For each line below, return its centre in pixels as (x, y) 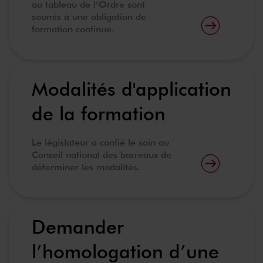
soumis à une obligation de (89, 17)
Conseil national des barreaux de (102, 155)
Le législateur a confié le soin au (100, 142)
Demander (78, 227)
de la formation (99, 114)
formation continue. (73, 29)
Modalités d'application (131, 89)
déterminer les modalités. (86, 167)
